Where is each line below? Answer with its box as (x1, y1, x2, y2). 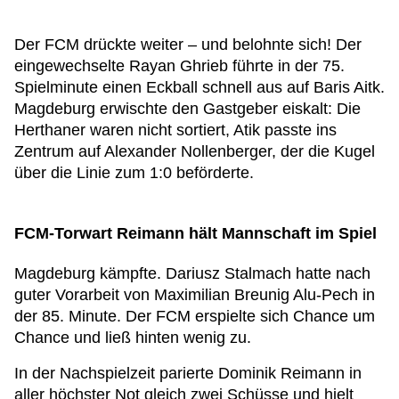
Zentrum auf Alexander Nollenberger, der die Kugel (14, 142, 375, 160)
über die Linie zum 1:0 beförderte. (14, 164, 254, 182)
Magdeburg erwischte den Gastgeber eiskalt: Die (14, 100, 361, 118)
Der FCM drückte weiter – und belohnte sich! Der (14, 36, 362, 53)
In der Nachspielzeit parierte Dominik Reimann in (14, 364, 362, 382)
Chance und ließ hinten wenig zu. (14, 329, 256, 346)
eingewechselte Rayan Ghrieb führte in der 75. (14, 57, 345, 75)
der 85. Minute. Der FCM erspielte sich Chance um (14, 307, 375, 325)
